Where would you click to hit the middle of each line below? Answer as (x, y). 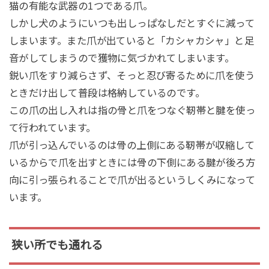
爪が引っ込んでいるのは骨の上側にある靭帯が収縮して (132, 145)
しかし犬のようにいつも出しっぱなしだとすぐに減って (132, 23)
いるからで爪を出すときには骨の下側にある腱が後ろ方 (132, 162)
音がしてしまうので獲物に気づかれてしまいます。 (122, 58)
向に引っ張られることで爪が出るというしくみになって (132, 180)
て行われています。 (52, 128)
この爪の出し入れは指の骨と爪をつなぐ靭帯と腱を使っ (132, 110)
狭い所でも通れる (57, 246)
